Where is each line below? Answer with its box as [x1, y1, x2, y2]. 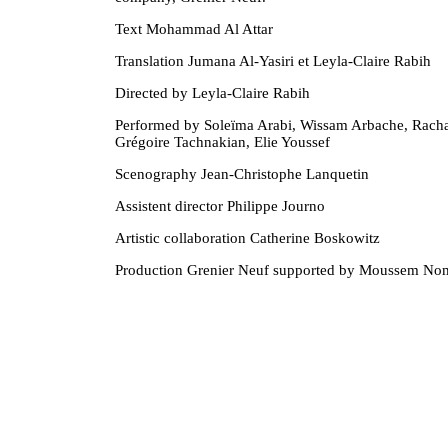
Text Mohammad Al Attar [115, 20, 274, 37]
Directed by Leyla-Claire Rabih [115, 84, 311, 101]
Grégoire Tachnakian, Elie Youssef [115, 133, 331, 150]
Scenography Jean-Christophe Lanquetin [115, 165, 370, 182]
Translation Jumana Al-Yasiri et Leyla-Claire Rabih [115, 52, 432, 69]
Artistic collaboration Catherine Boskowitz [115, 229, 381, 246]
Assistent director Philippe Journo [115, 197, 326, 214]
